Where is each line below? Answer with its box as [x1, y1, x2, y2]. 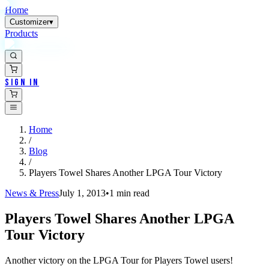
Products [5, 28, 38, 38]
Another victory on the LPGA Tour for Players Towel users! [5, 255, 233, 266]
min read [114, 188, 150, 199]
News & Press [5, 188, 59, 199]
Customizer [10, 17, 49, 26]
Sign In [5, 76, 40, 88]
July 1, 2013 [59, 188, 106, 199]
